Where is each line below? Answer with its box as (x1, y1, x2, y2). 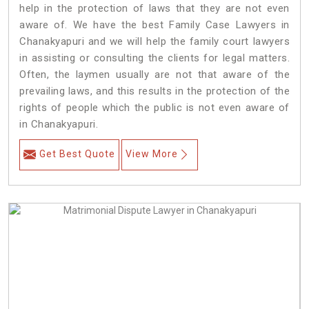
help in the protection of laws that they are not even (19, 2, 290, 15)
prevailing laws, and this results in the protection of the (19, 85, 290, 98)
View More (126, 148, 178, 160)
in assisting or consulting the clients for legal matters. (19, 52, 290, 65)
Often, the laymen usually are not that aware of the (19, 68, 290, 81)
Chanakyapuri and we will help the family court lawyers (19, 35, 290, 48)
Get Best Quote (39, 148, 115, 160)
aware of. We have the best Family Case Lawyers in (19, 19, 290, 32)
